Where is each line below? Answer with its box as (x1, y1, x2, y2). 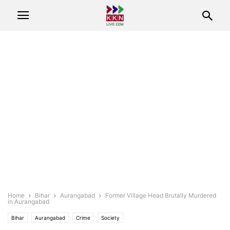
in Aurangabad (8, 198, 49, 205)
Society (101, 215, 120, 221)
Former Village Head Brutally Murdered (105, 191, 216, 199)
